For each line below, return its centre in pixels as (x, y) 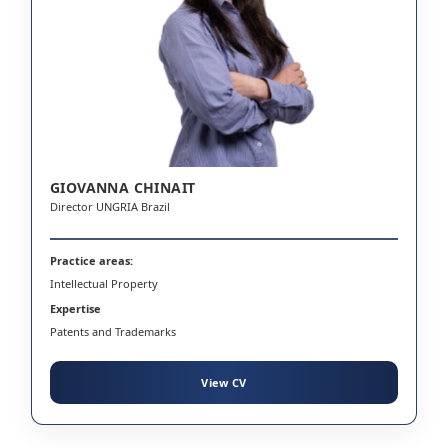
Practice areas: (91, 260)
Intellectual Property (104, 283)
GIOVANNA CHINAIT (123, 187)
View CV (224, 382)
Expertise (75, 308)
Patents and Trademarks (113, 331)
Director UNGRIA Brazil (110, 206)
